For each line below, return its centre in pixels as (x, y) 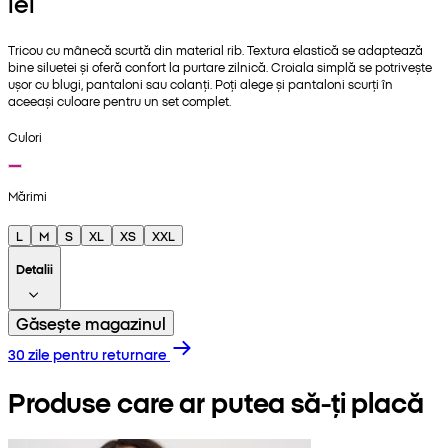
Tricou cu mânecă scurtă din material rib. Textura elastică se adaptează (215, 49)
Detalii (34, 269)
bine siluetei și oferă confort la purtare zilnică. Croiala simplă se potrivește (220, 66)
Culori (25, 136)
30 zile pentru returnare (87, 354)
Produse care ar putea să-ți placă (216, 401)
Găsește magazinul (91, 323)
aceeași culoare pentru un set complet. (119, 100)
